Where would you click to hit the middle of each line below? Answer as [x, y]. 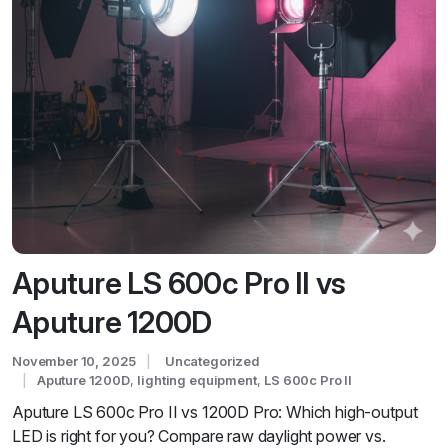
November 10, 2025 [74, 361]
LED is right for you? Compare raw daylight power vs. [199, 436]
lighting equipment [197, 380]
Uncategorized [212, 361]
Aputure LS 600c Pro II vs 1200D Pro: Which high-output [215, 412]
